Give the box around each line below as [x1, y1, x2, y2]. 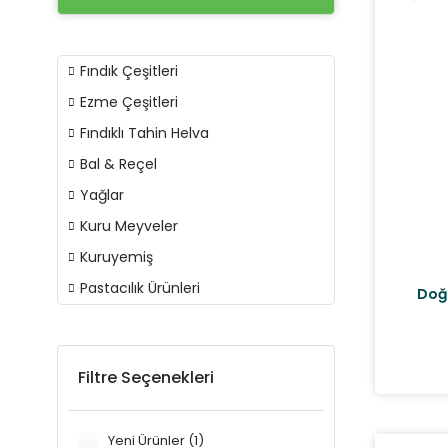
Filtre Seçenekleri [78, 366, 214, 389]
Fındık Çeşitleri [80, 61, 178, 81]
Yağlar [80, 185, 124, 205]
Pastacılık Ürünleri [80, 278, 200, 298]
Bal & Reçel [80, 154, 157, 174]
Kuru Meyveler [80, 216, 178, 236]
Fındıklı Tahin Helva [80, 123, 209, 143]
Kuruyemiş [80, 247, 153, 267]
